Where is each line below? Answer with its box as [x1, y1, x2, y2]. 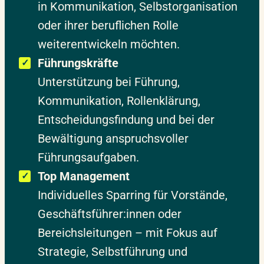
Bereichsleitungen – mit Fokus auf [38, 225, 217, 240]
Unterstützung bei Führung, [38, 74, 180, 89]
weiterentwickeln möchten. [38, 37, 180, 51]
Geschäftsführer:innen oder [38, 206, 181, 221]
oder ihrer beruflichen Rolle [38, 18, 179, 32]
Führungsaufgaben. [38, 150, 139, 164]
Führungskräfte [38, 55, 118, 70]
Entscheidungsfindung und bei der [38, 112, 214, 127]
